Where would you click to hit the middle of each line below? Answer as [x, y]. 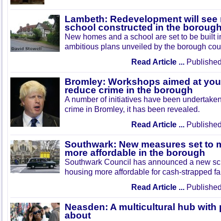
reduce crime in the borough [129, 90]
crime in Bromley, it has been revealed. [132, 109]
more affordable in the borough [135, 153]
